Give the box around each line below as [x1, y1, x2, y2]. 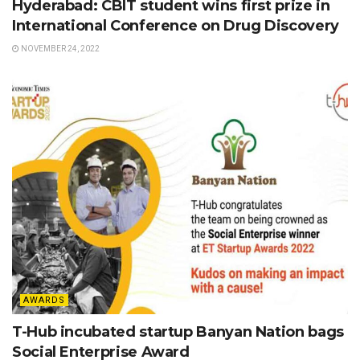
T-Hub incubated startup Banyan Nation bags [12, 322, 344, 341]
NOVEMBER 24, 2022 [19, 43, 100, 53]
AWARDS [23, 294, 65, 305]
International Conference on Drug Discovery [12, 16, 339, 35]
